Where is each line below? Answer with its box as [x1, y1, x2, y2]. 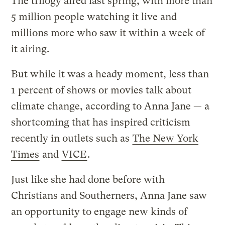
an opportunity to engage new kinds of [11, 205, 188, 217]
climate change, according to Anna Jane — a [11, 100, 210, 112]
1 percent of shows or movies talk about [11, 84, 192, 96]
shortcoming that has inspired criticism [11, 116, 191, 128]
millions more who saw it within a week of [11, 27, 205, 39]
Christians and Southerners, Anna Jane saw [11, 189, 207, 201]
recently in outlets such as [11, 132, 133, 144]
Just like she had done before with [11, 173, 165, 185]
